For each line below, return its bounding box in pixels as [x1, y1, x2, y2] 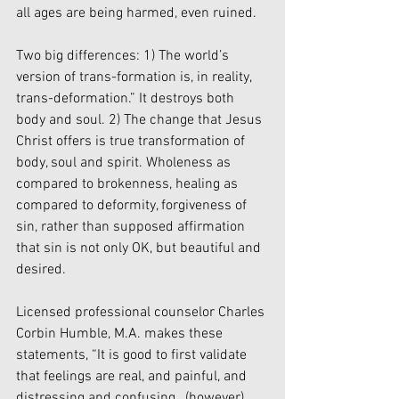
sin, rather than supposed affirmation [16, 217, 248, 236]
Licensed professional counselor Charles [16, 303, 268, 322]
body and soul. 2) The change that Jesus [16, 110, 265, 129]
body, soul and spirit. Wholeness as [16, 153, 234, 172]
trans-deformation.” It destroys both [16, 89, 238, 108]
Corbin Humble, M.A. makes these [16, 324, 226, 343]
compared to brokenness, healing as [16, 175, 241, 193]
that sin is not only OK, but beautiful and [16, 239, 265, 257]
